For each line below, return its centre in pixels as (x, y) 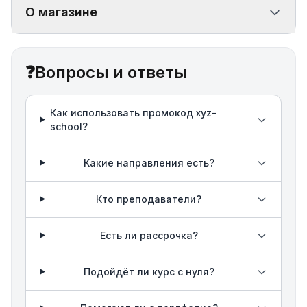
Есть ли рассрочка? (149, 235)
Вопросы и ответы (111, 72)
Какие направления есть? (149, 162)
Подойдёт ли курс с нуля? (149, 271)
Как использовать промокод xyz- (133, 112)
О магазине (61, 12)
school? (69, 126)
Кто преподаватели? (149, 199)
